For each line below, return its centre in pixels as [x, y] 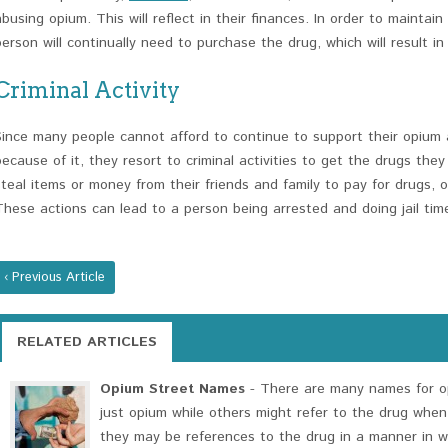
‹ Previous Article [54, 277]
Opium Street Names [172, 389]
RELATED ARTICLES [87, 342]
